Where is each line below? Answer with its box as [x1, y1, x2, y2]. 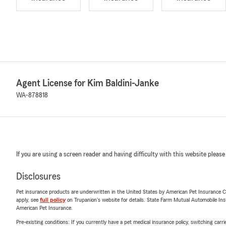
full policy [40, 197, 66, 203]
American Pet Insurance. [16, 205, 73, 211]
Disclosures [16, 172, 61, 182]
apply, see [16, 197, 40, 203]
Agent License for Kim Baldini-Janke [16, 78, 159, 88]
